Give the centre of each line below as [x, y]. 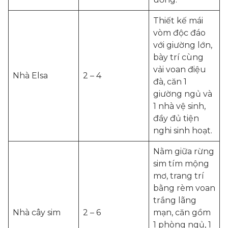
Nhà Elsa [30, 76]
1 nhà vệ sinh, [179, 106]
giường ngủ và [183, 94]
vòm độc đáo [179, 33]
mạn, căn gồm [182, 212]
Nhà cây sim [37, 212]
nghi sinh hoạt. [183, 131]
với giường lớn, [183, 45]
